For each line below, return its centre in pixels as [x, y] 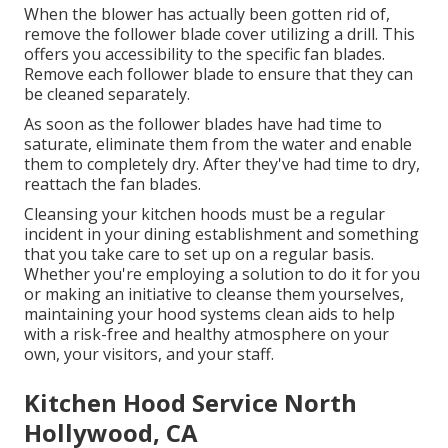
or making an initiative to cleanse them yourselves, [214, 294]
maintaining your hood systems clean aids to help [209, 314]
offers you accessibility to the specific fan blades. [204, 54]
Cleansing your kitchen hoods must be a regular [204, 214]
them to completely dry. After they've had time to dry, [222, 164]
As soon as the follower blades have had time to [203, 124]
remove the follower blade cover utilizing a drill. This [219, 34]
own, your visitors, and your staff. [149, 354]
